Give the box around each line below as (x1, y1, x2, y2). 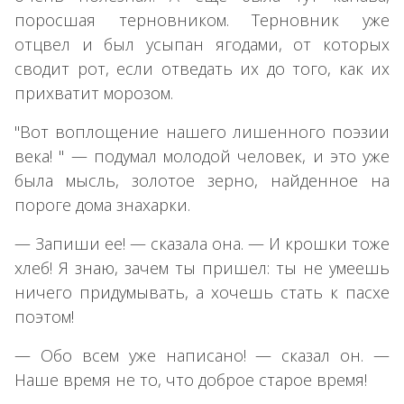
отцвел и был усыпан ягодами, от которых (14, 32, 390, 55)
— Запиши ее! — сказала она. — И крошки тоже (14, 232, 390, 254)
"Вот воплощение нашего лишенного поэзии (14, 120, 390, 142)
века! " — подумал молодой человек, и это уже (14, 144, 390, 167)
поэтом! (14, 305, 74, 327)
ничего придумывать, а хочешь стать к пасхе (14, 280, 390, 303)
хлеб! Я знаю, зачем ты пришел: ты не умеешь (14, 256, 390, 279)
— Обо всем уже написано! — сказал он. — (14, 344, 390, 366)
